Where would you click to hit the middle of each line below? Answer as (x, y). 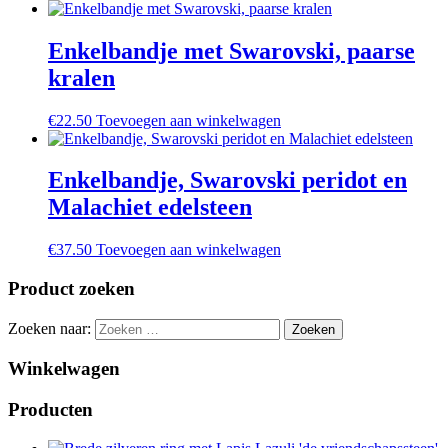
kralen (81, 77)
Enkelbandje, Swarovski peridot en (227, 180)
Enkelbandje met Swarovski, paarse (231, 50)
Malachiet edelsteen (150, 207)
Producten (50, 410)
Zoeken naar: (49, 328)
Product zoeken (71, 289)
